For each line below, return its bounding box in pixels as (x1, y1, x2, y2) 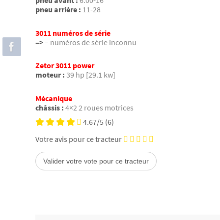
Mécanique (35, 93, 72, 103)
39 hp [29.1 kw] (66, 70, 115, 80)
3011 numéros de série (35, 27, 110, 38)
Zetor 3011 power (35, 60, 94, 71)
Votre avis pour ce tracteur (35, 134, 122, 144)
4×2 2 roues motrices (65, 102, 134, 112)
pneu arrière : (35, 4, 81, 15)
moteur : (35, 70, 65, 80)
